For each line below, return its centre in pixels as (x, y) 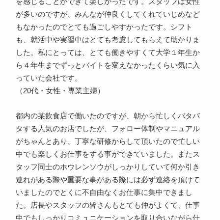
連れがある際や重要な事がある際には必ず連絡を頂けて (108, 180)
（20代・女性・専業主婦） (60, 91)
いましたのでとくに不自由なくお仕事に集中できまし (104, 193)
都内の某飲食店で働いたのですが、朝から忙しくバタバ (108, 116)
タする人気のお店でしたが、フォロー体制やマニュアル (108, 129)
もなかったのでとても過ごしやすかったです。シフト (104, 27)
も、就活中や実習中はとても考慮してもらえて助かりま (108, 40)
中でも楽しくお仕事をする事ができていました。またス (108, 154)
